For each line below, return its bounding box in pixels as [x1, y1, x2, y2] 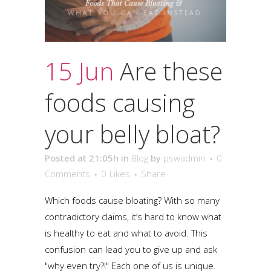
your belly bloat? [45, 117, 220, 151]
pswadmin [163, 151, 206, 164]
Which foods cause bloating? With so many [45, 194, 220, 206]
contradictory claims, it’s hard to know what [45, 210, 221, 223]
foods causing [45, 85, 195, 119]
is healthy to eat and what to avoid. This [45, 226, 207, 239]
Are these [120, 54, 223, 88]
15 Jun [45, 54, 114, 88]
